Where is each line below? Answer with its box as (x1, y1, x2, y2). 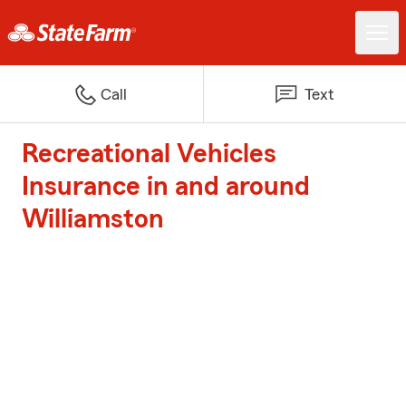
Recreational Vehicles (22, 140, 276, 168)
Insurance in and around (22, 173, 310, 200)
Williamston (22, 206, 164, 233)
